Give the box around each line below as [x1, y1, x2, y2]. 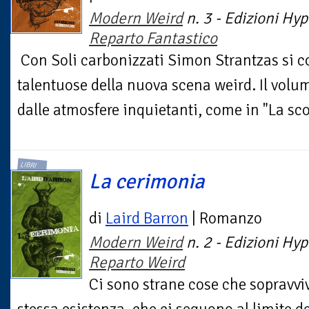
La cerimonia [89, 168, 204, 195]
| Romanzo [188, 208, 262, 229]
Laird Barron [106, 208, 188, 229]
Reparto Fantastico [89, 28, 217, 49]
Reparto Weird [89, 252, 185, 273]
